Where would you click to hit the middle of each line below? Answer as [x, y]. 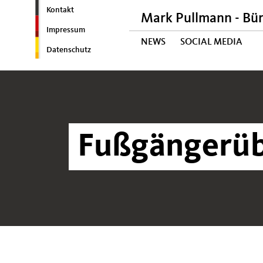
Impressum [65, 30]
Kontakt [60, 10]
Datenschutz [68, 50]
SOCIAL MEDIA [211, 42]
